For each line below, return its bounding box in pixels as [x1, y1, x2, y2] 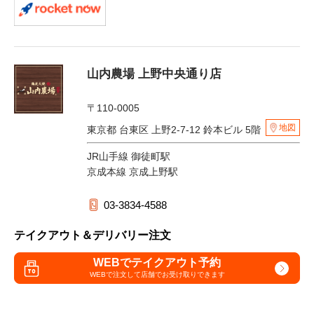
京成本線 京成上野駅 [87, 166, 178, 178]
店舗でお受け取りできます [140, 270, 225, 278]
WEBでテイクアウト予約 [93, 256, 221, 268]
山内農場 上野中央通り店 [87, 67, 221, 81]
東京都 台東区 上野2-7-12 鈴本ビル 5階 [87, 124, 264, 136]
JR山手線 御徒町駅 [87, 151, 170, 163]
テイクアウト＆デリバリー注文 [14, 229, 171, 242]
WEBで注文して [89, 270, 141, 278]
